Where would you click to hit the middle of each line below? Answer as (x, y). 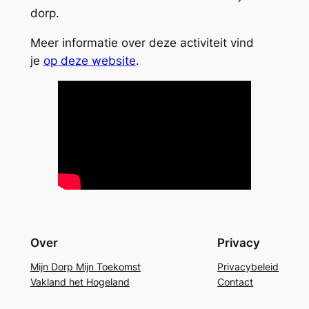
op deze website (89, 60)
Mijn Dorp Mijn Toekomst (85, 266)
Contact (236, 281)
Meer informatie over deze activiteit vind (142, 42)
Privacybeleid (248, 266)
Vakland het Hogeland (80, 281)
